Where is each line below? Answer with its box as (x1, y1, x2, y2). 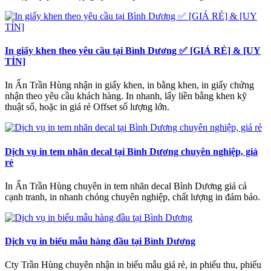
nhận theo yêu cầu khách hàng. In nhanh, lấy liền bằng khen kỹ (5, 91, 247, 102)
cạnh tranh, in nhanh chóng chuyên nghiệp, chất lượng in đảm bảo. (5, 191, 260, 202)
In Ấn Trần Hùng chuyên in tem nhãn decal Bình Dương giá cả (5, 180, 247, 191)
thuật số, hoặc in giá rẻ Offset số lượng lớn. (5, 102, 169, 113)
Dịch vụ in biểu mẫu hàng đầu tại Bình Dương (5, 236, 195, 247)
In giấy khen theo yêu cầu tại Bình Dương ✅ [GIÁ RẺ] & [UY (5, 45, 261, 56)
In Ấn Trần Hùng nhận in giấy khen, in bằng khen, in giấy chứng (5, 80, 254, 91)
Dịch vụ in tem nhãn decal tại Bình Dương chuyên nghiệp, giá (5, 146, 258, 157)
